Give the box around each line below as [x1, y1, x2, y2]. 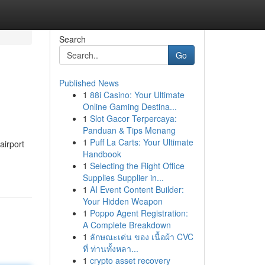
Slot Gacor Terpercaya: [89, 112, 177, 124]
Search [59, 33, 86, 45]
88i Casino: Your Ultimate [89, 89, 185, 101]
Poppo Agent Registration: [89, 207, 188, 219]
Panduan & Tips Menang [82, 124, 176, 136]
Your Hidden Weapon [82, 195, 163, 207]
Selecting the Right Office [89, 160, 185, 172]
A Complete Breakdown [82, 219, 171, 231]
